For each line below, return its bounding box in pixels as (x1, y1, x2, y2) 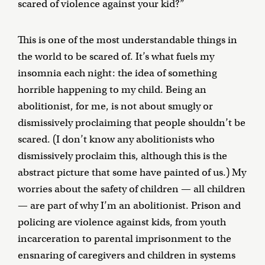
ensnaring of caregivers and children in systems (18, 249, 235, 262)
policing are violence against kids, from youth (18, 216, 226, 229)
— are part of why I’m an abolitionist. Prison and (18, 199, 241, 212)
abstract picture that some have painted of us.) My (18, 166, 246, 179)
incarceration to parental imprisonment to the (18, 232, 231, 245)
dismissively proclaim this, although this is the (18, 150, 227, 163)
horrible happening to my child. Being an (18, 83, 206, 96)
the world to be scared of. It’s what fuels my (18, 50, 214, 63)
